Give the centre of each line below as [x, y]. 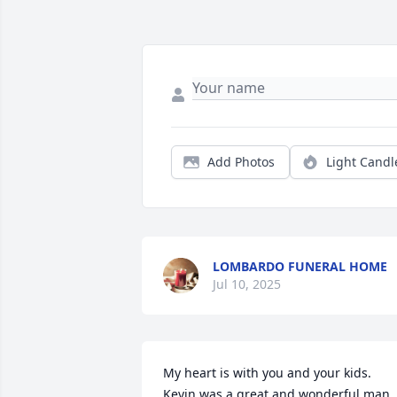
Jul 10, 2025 [247, 284]
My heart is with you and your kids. [267, 373]
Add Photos [241, 162]
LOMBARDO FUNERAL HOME [300, 267]
